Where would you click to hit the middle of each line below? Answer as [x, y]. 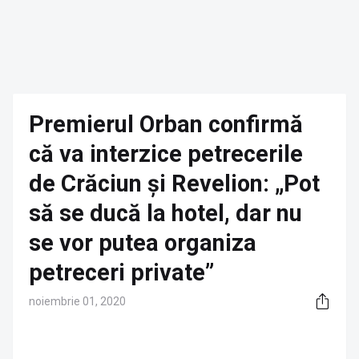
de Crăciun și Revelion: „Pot [174, 184]
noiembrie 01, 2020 [77, 301]
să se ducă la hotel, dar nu [165, 213]
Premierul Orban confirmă [166, 124]
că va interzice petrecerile [166, 154]
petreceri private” [121, 272]
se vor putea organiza [143, 243]
